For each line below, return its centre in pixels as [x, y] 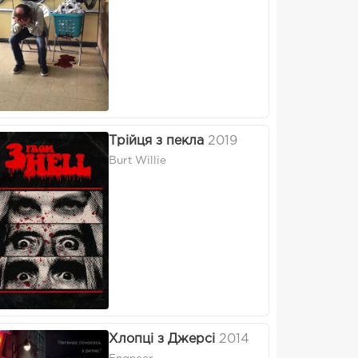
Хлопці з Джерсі [162, 340]
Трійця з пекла [156, 141]
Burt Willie [137, 161]
